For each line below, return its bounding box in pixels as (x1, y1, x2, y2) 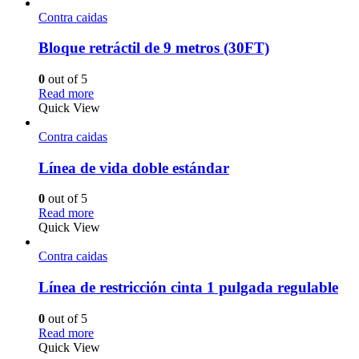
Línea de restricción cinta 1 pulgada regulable (38, 279, 338, 296)
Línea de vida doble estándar (38, 159, 229, 176)
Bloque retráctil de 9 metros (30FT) (38, 39, 269, 57)
